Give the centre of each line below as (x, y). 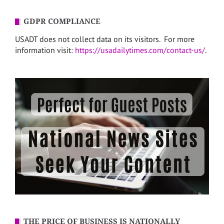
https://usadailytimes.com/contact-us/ (140, 50)
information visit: (45, 50)
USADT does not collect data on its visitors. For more (105, 39)
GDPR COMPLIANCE (62, 22)
